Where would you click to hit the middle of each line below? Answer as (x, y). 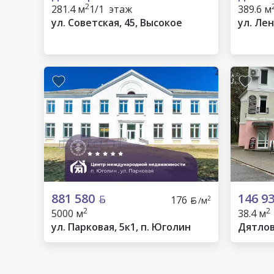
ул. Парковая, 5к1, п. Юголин (121, 227)
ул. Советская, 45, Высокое (117, 23)
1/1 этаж (111, 9)
